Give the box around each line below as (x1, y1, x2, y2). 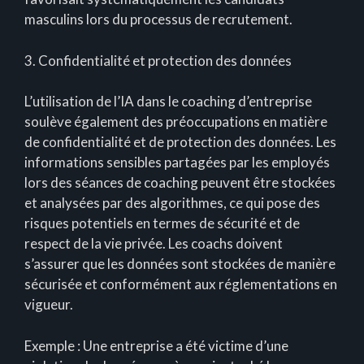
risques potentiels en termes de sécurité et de (24, 214, 300, 232)
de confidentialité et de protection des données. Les (24, 133, 336, 151)
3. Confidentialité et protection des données (24, 51, 292, 69)
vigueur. (24, 296, 73, 314)
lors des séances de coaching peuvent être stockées (24, 174, 336, 192)
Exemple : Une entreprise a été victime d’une (24, 336, 288, 354)
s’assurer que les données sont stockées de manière (24, 255, 336, 273)
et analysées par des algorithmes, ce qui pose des (24, 194, 320, 212)
